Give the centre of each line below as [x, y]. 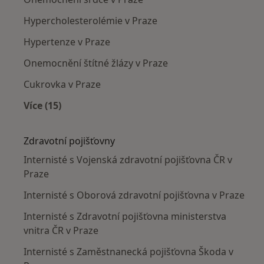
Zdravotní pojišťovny [69, 141]
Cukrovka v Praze [62, 85]
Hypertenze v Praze [67, 42]
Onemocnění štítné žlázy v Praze [96, 63]
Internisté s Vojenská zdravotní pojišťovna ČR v [128, 160]
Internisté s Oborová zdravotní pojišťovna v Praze [134, 195]
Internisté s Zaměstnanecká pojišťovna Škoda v [128, 252]
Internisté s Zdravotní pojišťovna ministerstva [125, 217]
